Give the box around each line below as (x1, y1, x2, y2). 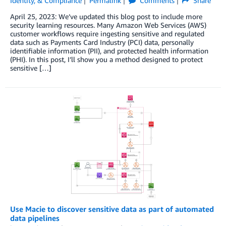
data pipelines (10, 213, 60, 223)
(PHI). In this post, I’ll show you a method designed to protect (10, 55, 203, 64)
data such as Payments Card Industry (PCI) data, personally (10, 38, 194, 47)
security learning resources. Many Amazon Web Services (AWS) (10, 21, 206, 30)
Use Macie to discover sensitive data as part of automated (10, 204, 214, 214)
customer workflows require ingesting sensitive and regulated (10, 29, 204, 38)
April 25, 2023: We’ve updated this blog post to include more (10, 12, 202, 21)
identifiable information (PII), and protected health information (10, 46, 208, 55)
